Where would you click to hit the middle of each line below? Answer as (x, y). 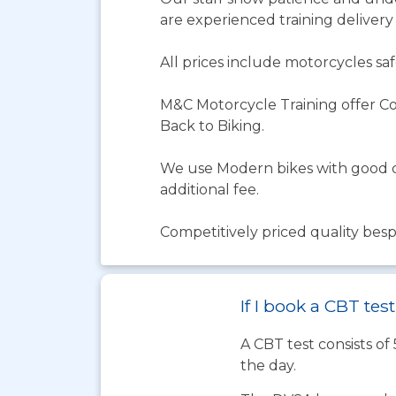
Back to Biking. (212, 126)
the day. (268, 366)
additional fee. (209, 190)
